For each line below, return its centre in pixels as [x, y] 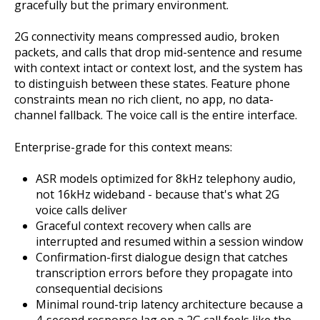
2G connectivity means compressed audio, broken [147, 37]
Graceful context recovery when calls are [144, 225]
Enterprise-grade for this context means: [123, 147]
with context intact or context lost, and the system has [159, 68]
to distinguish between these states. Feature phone [152, 84]
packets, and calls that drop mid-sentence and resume [158, 52]
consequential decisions [99, 288]
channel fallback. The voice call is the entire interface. [156, 115]
